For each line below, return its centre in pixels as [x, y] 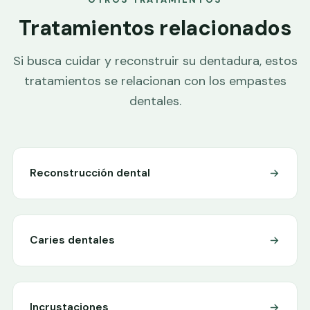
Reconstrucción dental [90, 173]
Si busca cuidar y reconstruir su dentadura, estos [155, 61]
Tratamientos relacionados [155, 28]
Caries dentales [72, 240]
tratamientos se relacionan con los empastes [155, 81]
